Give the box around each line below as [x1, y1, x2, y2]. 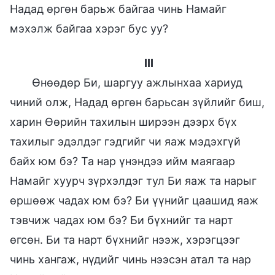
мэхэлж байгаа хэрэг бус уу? [10, 21, 168, 35]
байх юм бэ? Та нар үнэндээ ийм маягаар [10, 154, 235, 168]
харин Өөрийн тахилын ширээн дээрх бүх [10, 115, 237, 128]
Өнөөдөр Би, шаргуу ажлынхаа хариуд [32, 76, 242, 89]
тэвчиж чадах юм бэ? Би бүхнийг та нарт [10, 213, 233, 227]
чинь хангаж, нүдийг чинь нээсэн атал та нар [10, 252, 251, 266]
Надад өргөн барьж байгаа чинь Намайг [10, 2, 227, 15]
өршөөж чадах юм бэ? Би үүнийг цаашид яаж [10, 193, 258, 207]
